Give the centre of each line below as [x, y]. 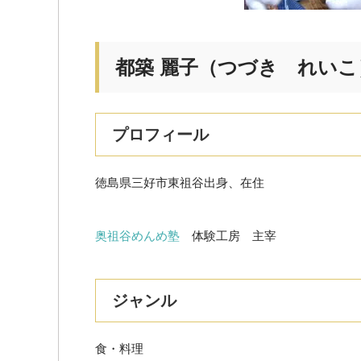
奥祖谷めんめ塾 [137, 235]
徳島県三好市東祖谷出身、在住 [180, 182]
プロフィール [160, 134]
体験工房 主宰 [228, 235]
